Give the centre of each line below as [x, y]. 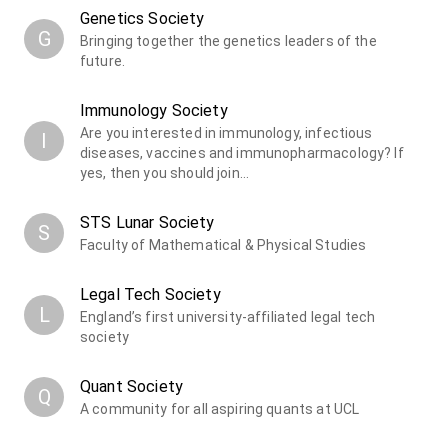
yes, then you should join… [164, 173]
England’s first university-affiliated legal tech [228, 317]
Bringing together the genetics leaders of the [228, 41]
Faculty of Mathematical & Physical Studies [223, 245]
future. [103, 61]
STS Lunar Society [147, 223]
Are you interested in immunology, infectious [226, 133]
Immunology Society [154, 111]
